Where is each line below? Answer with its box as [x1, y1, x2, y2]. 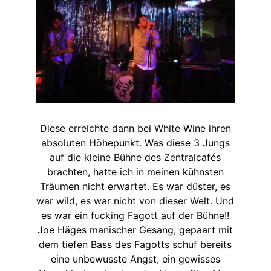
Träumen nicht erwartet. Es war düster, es [40, 180, 231, 192]
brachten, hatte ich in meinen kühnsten [47, 165, 224, 178]
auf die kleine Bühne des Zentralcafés [50, 151, 221, 163]
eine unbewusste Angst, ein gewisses [50, 252, 220, 265]
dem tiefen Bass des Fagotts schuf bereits [39, 238, 232, 250]
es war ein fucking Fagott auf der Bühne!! [41, 209, 230, 221]
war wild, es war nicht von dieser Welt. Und [36, 194, 235, 207]
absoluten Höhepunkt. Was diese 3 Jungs [41, 136, 230, 149]
